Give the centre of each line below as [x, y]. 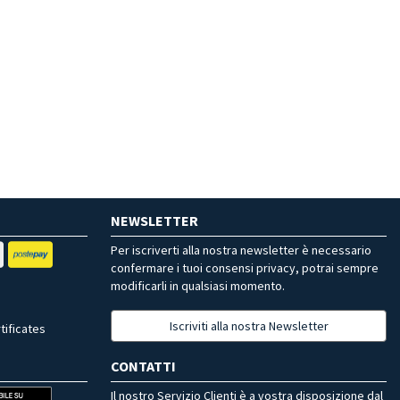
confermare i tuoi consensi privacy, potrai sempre [245, 267]
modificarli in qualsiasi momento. [198, 285]
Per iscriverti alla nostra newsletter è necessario [241, 250]
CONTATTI [143, 366]
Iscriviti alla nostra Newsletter [249, 325]
